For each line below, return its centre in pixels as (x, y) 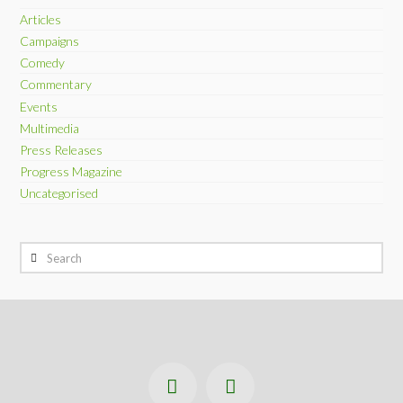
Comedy (43, 63)
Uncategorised (59, 193)
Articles (41, 19)
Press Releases (62, 149)
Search (38, 253)
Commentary (56, 85)
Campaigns (50, 40)
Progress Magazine (72, 172)
